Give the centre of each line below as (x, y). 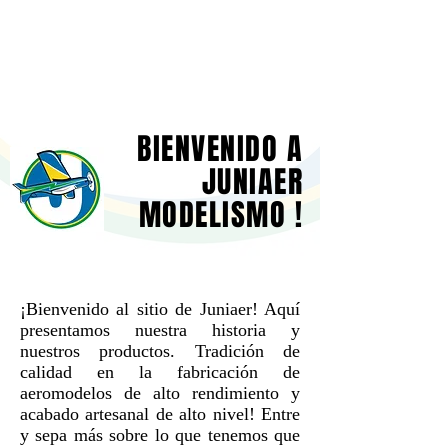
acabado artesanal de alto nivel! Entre (160, 414)
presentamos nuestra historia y (160, 330)
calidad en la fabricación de (160, 372)
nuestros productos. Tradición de (160, 351)
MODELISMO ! (220, 215)
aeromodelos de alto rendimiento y (160, 393)
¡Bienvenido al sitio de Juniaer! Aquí (160, 309)
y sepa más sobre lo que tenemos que (160, 435)
